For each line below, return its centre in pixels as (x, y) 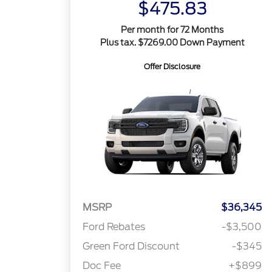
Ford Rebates (114, 227)
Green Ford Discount (131, 246)
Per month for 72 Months (172, 30)
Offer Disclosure (172, 66)
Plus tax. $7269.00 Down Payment (172, 42)
